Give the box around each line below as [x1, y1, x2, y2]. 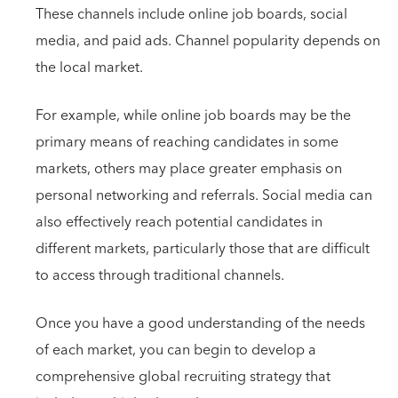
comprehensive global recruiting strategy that [36, 364, 330, 389]
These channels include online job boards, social [36, 2, 347, 27]
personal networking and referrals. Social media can [36, 183, 372, 208]
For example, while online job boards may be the [36, 103, 351, 128]
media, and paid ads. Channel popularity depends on [36, 28, 380, 53]
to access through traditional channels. [36, 263, 284, 288]
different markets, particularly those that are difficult [36, 236, 370, 261]
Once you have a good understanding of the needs [36, 311, 365, 336]
